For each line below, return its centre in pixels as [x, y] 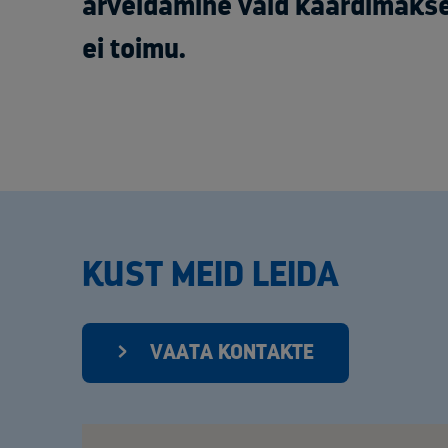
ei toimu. [134, 49]
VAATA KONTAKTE [232, 353]
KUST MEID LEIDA [210, 275]
